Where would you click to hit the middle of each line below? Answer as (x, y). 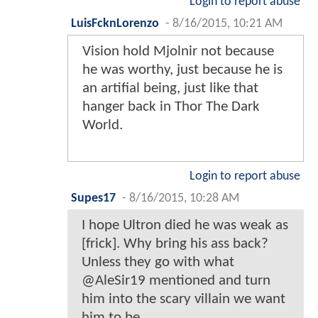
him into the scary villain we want (183, 299)
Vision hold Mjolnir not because (178, 51)
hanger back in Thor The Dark (171, 106)
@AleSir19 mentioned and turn (176, 280)
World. (103, 125)
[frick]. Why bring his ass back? (175, 243)
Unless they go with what (158, 262)
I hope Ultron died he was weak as (185, 225)
